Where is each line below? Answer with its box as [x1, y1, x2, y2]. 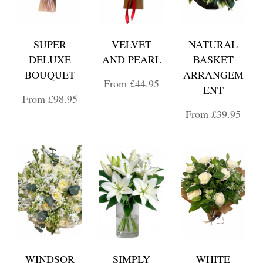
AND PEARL [102, 52, 161, 66]
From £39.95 [186, 107, 241, 121]
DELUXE [28, 52, 71, 66]
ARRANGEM [183, 68, 244, 82]
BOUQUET [24, 68, 75, 82]
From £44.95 [104, 76, 159, 90]
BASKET [193, 52, 234, 66]
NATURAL [188, 37, 238, 51]
